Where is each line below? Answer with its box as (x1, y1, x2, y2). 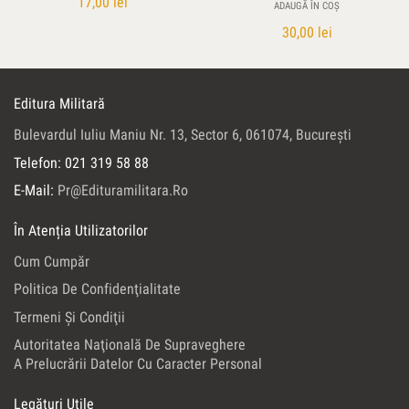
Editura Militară (14, 95, 105, 113)
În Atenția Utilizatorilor (14, 221, 148, 239)
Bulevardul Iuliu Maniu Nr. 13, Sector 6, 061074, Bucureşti (14, 126, 351, 144)
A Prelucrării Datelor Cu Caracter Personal (14, 355, 262, 373)
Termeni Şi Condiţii (14, 308, 125, 326)
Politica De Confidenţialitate (14, 280, 181, 299)
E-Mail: (14, 182, 58, 200)
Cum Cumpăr (14, 252, 89, 270)
